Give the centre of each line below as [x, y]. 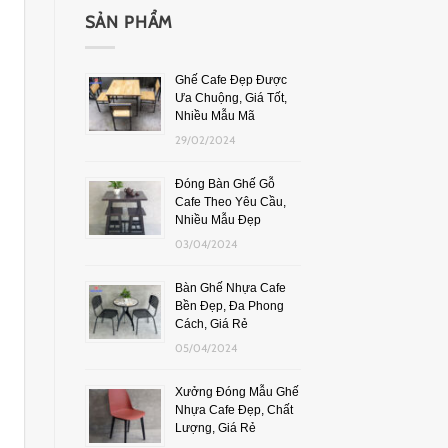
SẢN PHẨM [129, 21]
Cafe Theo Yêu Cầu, [230, 201]
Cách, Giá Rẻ [211, 323]
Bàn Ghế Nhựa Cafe [230, 287]
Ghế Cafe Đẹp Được [230, 79]
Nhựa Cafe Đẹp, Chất [233, 409]
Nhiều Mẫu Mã [214, 115]
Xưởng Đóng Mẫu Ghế [236, 391]
